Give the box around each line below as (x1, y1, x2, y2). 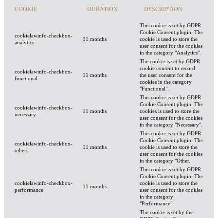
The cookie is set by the (140, 209, 193, 216)
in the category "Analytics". (140, 50, 201, 56)
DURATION (87, 6, 118, 13)
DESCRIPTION (144, 6, 182, 13)
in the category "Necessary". (140, 122, 202, 128)
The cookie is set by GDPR (140, 58, 200, 65)
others (15, 147, 28, 154)
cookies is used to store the (140, 108, 200, 114)
